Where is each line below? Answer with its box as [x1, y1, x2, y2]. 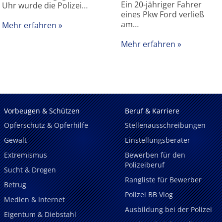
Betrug [4, 180, 26, 190]
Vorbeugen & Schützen [4, 106, 80, 115]
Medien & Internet [4, 194, 65, 204]
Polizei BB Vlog [125, 190, 173, 200]
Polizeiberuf [125, 160, 165, 170]
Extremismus [4, 150, 47, 160]
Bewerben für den [125, 150, 185, 160]
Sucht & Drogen [4, 165, 56, 175]
